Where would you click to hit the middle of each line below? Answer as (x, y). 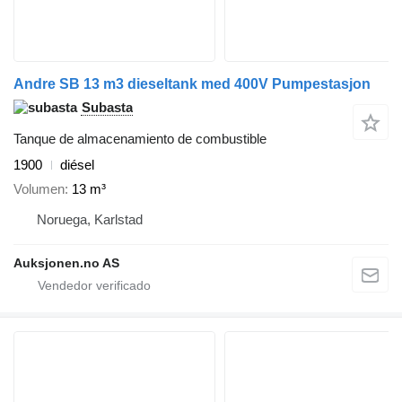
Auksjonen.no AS (66, 262)
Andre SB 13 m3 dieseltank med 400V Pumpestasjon (192, 84)
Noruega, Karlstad (90, 219)
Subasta (107, 108)
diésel (77, 165)
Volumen (39, 188)
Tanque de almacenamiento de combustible (140, 139)
